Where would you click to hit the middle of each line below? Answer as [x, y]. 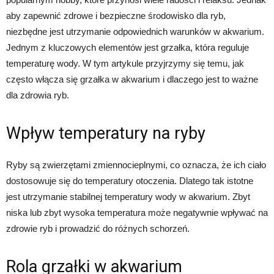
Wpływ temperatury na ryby [106, 133]
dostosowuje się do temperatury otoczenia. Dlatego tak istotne [130, 180]
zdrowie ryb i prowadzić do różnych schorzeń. [98, 228]
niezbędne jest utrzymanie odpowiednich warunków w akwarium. [135, 31]
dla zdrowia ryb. [38, 95]
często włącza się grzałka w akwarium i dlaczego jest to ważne [132, 79]
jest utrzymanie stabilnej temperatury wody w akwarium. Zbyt [128, 196]
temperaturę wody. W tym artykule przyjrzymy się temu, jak [125, 63]
